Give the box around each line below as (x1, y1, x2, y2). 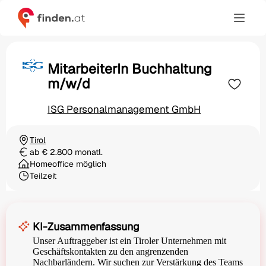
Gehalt (17, 151, 42, 163)
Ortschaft (17, 140, 53, 151)
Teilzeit (30, 170, 56, 182)
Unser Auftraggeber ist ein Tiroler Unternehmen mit (33, 236, 226, 246)
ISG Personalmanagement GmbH (47, 103, 201, 116)
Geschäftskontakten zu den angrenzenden (33, 246, 188, 257)
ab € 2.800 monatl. (30, 147, 103, 158)
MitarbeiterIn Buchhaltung (47, 60, 212, 78)
